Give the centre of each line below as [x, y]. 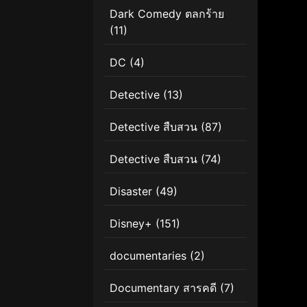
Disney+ [131, 223]
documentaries [148, 255]
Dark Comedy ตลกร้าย [167, 13]
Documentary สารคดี [163, 287]
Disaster [131, 191]
